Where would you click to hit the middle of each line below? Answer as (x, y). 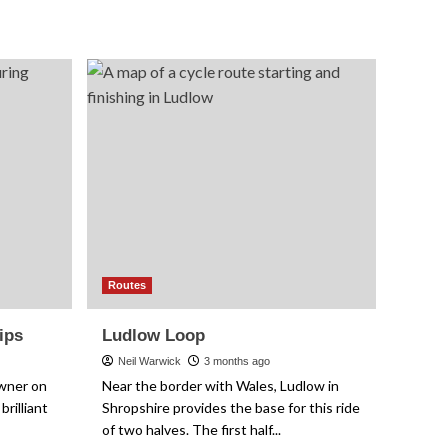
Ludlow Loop (154, 335)
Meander (187, 30)
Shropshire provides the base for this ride (231, 407)
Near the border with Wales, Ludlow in (221, 385)
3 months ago (237, 361)
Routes (127, 285)
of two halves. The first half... (192, 429)
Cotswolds (192, 11)
